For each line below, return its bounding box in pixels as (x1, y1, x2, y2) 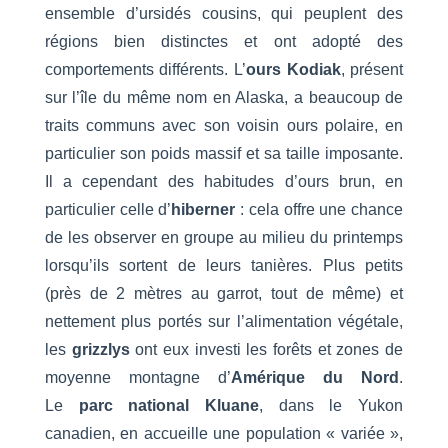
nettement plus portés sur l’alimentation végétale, (44, 313, 404, 331)
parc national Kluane (78, 397, 259, 415)
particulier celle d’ (44, 201, 172, 219)
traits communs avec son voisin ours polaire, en (44, 117, 404, 135)
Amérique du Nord (231, 369, 400, 387)
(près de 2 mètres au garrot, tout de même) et (44, 285, 404, 303)
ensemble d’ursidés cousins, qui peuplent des (44, 5, 404, 23)
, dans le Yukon (259, 397, 404, 415)
